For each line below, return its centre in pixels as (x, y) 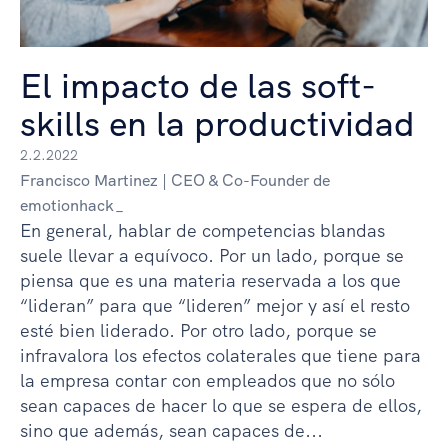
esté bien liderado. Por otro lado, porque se (198, 331)
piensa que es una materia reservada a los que (210, 281)
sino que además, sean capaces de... (171, 431)
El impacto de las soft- (198, 86)
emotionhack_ (72, 206)
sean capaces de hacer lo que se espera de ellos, (221, 406)
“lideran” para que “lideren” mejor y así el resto (215, 306)
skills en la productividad (217, 124)
